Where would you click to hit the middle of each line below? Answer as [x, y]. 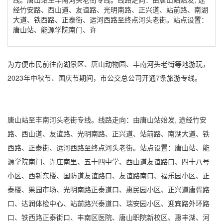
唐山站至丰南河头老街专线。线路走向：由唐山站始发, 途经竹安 [107, 119]
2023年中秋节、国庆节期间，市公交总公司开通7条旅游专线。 [105, 78]
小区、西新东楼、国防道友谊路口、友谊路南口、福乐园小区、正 [109, 175]
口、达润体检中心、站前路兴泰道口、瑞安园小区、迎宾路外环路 [109, 203]
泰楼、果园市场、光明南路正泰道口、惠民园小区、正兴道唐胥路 [109, 189]
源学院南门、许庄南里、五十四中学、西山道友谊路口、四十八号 [109, 161]
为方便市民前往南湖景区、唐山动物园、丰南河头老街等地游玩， [109, 64]
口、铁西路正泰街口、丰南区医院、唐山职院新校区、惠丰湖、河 [109, 217]
